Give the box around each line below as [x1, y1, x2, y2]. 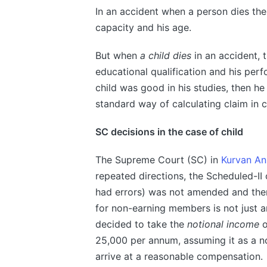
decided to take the [95, 218, 187, 231]
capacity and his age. [95, 21, 191, 34]
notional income [187, 218, 259, 231]
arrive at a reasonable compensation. [95, 250, 263, 263]
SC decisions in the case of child [95, 126, 243, 138]
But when [95, 49, 140, 62]
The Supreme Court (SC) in [95, 154, 221, 166]
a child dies [139, 49, 191, 62]
